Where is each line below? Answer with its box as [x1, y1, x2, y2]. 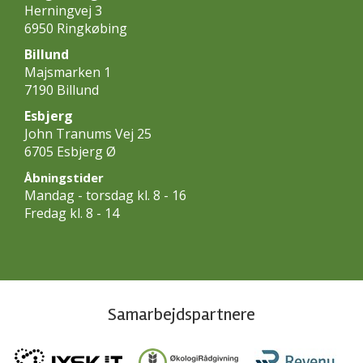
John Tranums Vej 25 [24, 125, 152, 143]
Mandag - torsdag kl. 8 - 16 [24, 186, 190, 205]
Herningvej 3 [24, 2, 102, 20]
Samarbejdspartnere [108, 304, 255, 326]
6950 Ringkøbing [24, 19, 127, 38]
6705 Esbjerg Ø [24, 143, 116, 161]
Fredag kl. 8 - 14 [24, 204, 119, 223]
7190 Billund [24, 81, 99, 100]
